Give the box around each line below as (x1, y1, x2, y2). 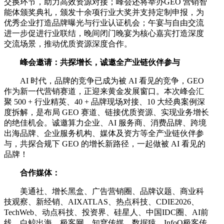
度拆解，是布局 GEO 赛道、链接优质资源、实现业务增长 (4, 107, 209, 116)
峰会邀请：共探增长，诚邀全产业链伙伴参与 (20, 57, 180, 66)
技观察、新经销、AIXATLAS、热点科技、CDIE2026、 (4, 197, 199, 206)
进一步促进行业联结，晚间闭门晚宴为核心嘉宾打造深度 (4, 28, 204, 37)
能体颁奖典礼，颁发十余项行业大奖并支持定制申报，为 (4, 7, 204, 16)
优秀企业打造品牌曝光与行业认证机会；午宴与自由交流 (4, 18, 204, 27)
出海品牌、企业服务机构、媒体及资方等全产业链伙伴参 (4, 128, 204, 137)
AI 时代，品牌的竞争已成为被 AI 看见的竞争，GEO (20, 76, 204, 85)
